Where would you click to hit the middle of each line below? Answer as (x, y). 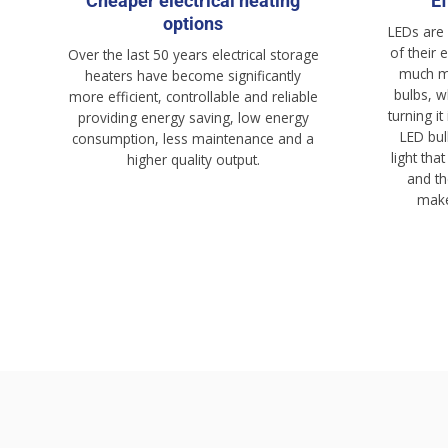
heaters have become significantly (193, 75)
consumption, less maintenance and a (193, 138)
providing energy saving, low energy (193, 117)
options (193, 23)
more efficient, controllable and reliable (193, 96)
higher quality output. (193, 159)
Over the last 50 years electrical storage (193, 54)
